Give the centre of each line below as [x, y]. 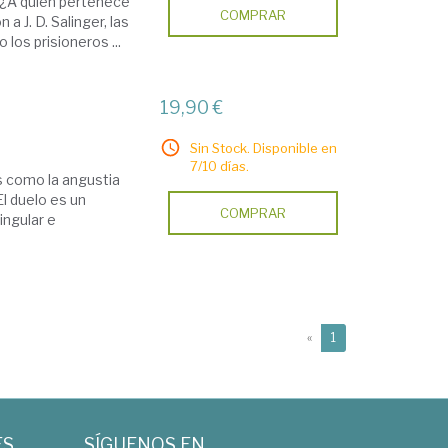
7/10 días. [220, 166]
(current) [360, 337]
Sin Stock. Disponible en [264, 148]
